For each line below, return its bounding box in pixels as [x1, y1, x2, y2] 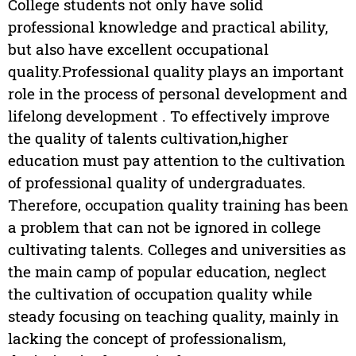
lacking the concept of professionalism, [7, 328, 286, 349]
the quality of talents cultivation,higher [7, 128, 288, 149]
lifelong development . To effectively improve [7, 106, 330, 126]
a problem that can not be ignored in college [7, 217, 321, 238]
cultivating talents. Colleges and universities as [7, 239, 346, 260]
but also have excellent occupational [7, 39, 269, 60]
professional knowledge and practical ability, [7, 17, 328, 37]
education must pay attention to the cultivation [7, 150, 345, 171]
